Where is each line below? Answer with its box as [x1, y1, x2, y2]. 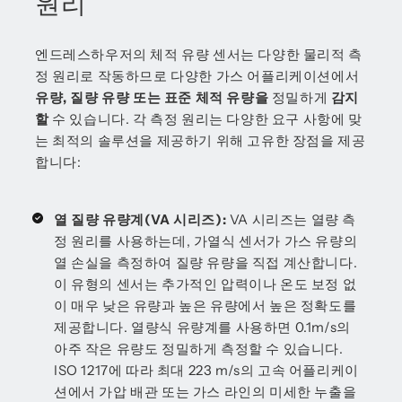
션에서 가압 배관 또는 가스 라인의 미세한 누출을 [54, 382, 357, 400]
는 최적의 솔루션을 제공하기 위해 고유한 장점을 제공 [35, 131, 366, 149]
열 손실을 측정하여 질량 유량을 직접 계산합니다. [54, 253, 358, 271]
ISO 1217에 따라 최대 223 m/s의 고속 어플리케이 [54, 361, 359, 379]
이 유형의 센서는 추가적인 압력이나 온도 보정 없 [54, 275, 357, 293]
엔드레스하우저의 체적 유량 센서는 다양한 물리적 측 [35, 45, 363, 63]
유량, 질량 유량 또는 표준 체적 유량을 [35, 88, 269, 106]
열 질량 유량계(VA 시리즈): [54, 210, 227, 228]
